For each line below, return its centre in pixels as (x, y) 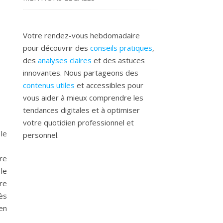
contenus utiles (49, 85)
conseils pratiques (121, 48)
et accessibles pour (109, 85)
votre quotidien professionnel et (78, 122)
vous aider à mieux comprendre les (83, 98)
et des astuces (118, 60)
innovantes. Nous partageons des (81, 73)
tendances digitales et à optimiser (81, 110)
